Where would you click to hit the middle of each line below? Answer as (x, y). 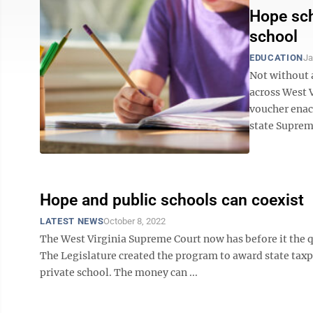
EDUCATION (276, 57)
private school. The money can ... (119, 272)
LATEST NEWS (72, 221)
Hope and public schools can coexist (172, 200)
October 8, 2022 (135, 221)
